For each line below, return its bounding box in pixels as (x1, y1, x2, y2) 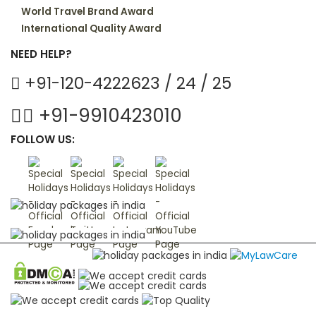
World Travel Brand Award (21, 4, 154, 18)
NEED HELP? (11, 46, 72, 61)
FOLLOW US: (11, 131, 75, 147)
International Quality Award (21, 21, 162, 35)
